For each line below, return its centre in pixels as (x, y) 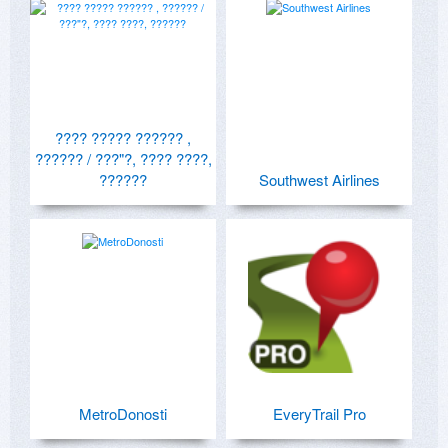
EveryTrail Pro (319, 413)
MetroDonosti (123, 413)
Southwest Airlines (319, 179)
